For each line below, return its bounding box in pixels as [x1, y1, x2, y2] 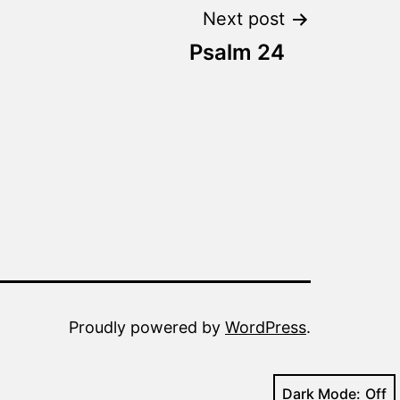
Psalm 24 [189, 39, 285, 66]
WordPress [225, 318, 306, 337]
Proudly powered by [69, 318, 225, 337]
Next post [203, 8, 285, 30]
